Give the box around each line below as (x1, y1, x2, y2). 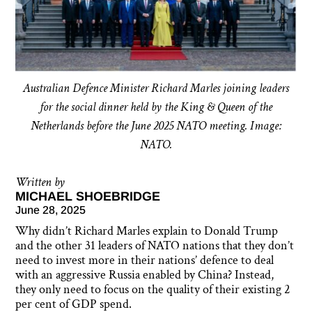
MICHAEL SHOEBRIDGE (15, 189, 161, 204)
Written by (15, 174, 65, 191)
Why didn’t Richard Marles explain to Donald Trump (15, 223, 279, 240)
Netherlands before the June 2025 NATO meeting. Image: (30, 118, 282, 134)
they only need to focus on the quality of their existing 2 (15, 281, 291, 298)
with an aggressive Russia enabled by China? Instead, (15, 267, 274, 283)
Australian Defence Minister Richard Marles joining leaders (23, 80, 289, 97)
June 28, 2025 (15, 204, 86, 217)
